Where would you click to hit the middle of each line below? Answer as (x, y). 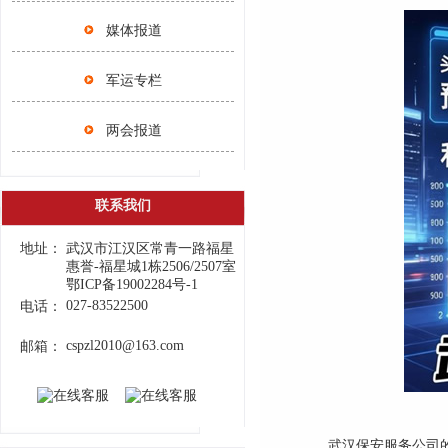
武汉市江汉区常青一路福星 (149, 248)
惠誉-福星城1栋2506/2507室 (150, 266)
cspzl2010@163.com (124, 345)
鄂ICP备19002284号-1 (131, 284)
